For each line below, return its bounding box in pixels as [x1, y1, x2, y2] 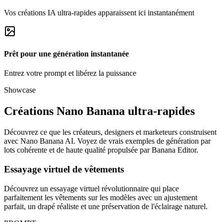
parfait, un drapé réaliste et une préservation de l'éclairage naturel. [4, 202, 208, 211]
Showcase [4, 86, 36, 95]
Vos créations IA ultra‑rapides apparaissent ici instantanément [4, 8, 194, 17]
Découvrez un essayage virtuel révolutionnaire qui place [4, 184, 179, 193]
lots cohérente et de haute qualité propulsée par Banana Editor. [4, 146, 198, 155]
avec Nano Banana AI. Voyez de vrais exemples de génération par [4, 137, 211, 146]
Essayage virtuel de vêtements [4, 164, 124, 174]
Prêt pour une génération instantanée [4, 50, 129, 58]
